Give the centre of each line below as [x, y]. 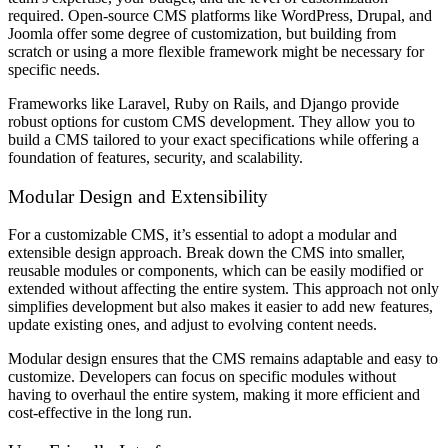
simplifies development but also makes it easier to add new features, [220, 307]
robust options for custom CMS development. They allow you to [211, 121]
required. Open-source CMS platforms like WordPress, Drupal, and [220, 15]
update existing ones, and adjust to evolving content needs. [192, 325]
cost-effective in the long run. [100, 413]
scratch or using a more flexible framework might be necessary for [216, 51]
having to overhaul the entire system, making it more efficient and [214, 395]
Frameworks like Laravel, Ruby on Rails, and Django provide [203, 103]
